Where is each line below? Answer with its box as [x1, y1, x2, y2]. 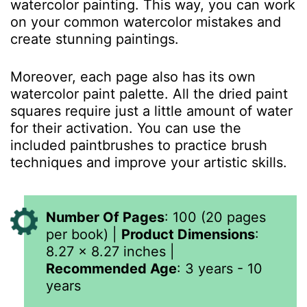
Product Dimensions [121, 226, 255, 243]
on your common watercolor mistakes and [10, 14, 281, 30]
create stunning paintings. [10, 31, 183, 47]
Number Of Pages [46, 209, 164, 225]
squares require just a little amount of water [10, 103, 293, 119]
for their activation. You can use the [10, 120, 241, 136]
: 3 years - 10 [177, 260, 262, 277]
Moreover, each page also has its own [10, 69, 256, 85]
